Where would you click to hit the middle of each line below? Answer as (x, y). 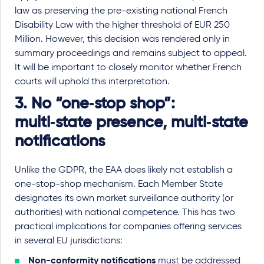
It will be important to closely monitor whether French (128, 67)
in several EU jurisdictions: (69, 241)
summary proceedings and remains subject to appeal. (131, 53)
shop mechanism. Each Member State (141, 184)
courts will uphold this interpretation (91, 82)
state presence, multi (131, 123)
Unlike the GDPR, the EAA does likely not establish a (124, 170)
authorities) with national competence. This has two (125, 212)
